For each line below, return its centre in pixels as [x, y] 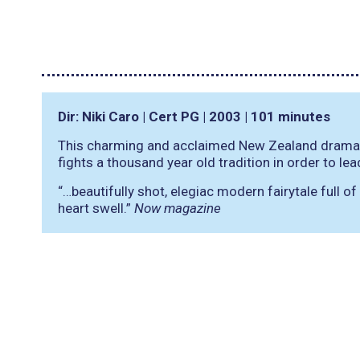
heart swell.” [94, 208]
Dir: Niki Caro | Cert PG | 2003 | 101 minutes [194, 117]
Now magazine [178, 208]
